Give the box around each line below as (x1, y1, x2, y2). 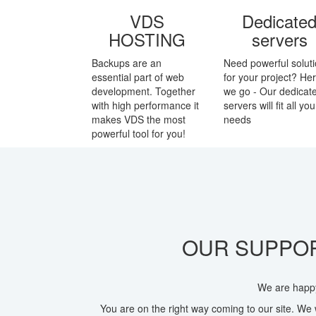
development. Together (92, 84, 195, 98)
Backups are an (92, 56, 162, 70)
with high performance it (92, 98, 199, 112)
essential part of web (92, 70, 184, 84)
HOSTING (109, 27, 186, 51)
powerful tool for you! (92, 126, 186, 140)
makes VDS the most (92, 112, 186, 126)
